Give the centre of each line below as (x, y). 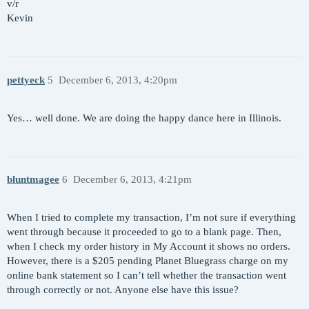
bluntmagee (33, 180)
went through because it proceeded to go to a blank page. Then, (144, 231)
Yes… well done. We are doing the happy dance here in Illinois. (144, 118)
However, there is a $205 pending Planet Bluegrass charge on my (148, 260)
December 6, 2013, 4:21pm (132, 180)
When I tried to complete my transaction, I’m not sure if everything (151, 217)
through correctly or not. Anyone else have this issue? (123, 289)
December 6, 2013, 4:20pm (118, 80)
